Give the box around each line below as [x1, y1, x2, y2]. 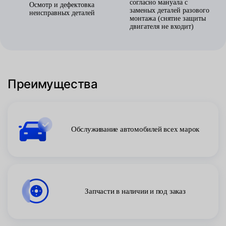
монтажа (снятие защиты [130, 15, 206, 22]
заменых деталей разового [130, 7, 209, 14]
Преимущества [8, 77, 98, 91]
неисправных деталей [29, 9, 95, 17]
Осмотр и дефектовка [29, 1, 94, 9]
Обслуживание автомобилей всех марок [71, 125, 200, 133]
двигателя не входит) [130, 23, 194, 30]
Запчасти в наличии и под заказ [85, 187, 186, 195]
